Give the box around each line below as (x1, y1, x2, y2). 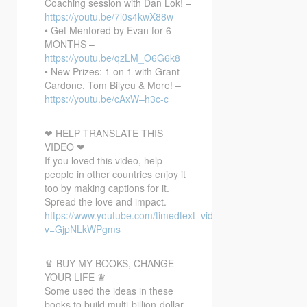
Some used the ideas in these (45, 283, 173, 297)
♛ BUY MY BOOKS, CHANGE (45, 256, 174, 270)
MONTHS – (45, 36, 95, 51)
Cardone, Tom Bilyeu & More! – (45, 77, 181, 92)
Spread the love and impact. (45, 194, 167, 208)
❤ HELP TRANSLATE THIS (45, 125, 163, 140)
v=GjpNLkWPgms (45, 221, 121, 236)
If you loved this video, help (45, 153, 162, 167)
